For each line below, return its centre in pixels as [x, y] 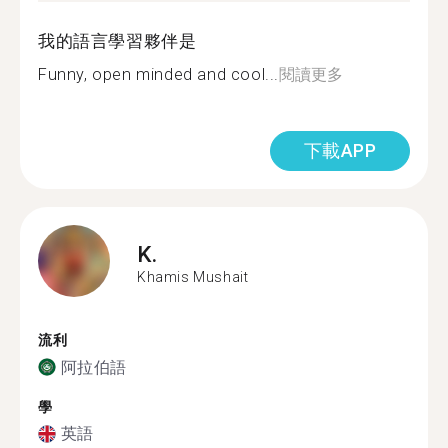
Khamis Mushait [193, 276]
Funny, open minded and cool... [158, 74]
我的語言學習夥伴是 [117, 41]
